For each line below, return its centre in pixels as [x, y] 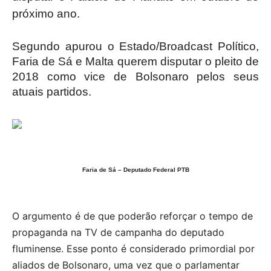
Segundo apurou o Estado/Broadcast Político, [135, 46]
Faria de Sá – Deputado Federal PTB [135, 170]
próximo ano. [46, 14]
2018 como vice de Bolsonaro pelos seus [135, 77]
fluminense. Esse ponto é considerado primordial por [133, 249]
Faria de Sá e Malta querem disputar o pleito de [135, 61]
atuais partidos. [52, 92]
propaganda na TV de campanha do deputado [118, 232]
